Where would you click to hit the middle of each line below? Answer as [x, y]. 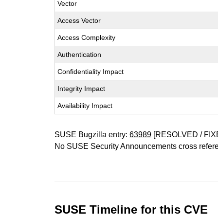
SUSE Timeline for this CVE [131, 209]
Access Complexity [87, 37]
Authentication [80, 54]
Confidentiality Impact [91, 72]
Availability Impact [85, 106]
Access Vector [79, 20]
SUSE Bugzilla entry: [92, 135]
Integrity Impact [82, 89]
